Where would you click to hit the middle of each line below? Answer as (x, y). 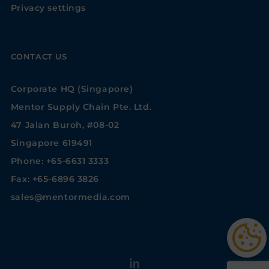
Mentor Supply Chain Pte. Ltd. (81, 107)
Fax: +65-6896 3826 (55, 179)
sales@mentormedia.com (70, 197)
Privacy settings (48, 8)
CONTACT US (39, 57)
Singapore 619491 (51, 143)
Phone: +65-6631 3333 (60, 161)
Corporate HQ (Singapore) (72, 89)
